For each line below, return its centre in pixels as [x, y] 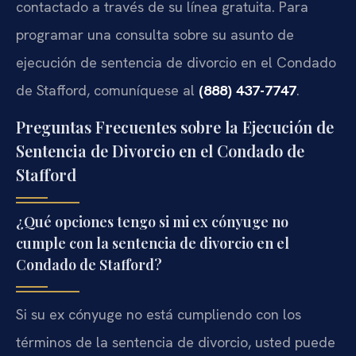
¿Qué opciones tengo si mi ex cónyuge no [152, 222]
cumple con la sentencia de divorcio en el [153, 244]
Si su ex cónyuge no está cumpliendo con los [159, 315]
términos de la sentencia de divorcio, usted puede [176, 342]
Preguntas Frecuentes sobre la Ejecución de [175, 127]
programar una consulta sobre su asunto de [155, 34]
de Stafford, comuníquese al [107, 90]
